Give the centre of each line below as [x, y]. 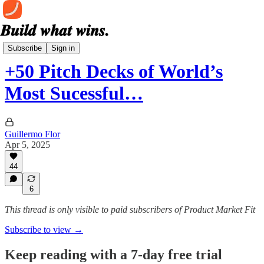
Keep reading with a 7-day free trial [113, 254]
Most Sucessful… [74, 93]
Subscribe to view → [44, 230]
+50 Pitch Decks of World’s [114, 72]
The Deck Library [38, 43]
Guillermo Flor [32, 134]
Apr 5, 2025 [27, 144]
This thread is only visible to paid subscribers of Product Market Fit [130, 209]
